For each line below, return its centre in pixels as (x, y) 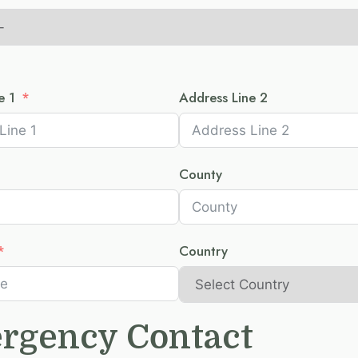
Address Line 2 (223, 97)
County (201, 174)
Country (203, 251)
